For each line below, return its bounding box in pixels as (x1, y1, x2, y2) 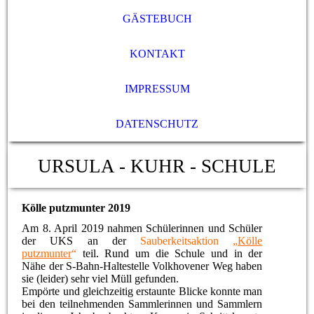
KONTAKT (129, 48, 185, 60)
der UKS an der (22, 235, 141, 247)
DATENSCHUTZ (116, 118, 198, 130)
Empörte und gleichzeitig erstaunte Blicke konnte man (22, 285, 263, 298)
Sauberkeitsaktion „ (140, 235, 238, 247)
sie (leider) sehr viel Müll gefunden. (22, 273, 179, 285)
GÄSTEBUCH (122, 13, 192, 25)
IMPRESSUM (124, 83, 190, 95)
